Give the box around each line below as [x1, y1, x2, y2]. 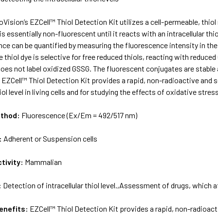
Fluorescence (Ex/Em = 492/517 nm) [21, 110, 138, 120]
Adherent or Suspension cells [3, 133, 98, 143]
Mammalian [25, 157, 62, 166]
